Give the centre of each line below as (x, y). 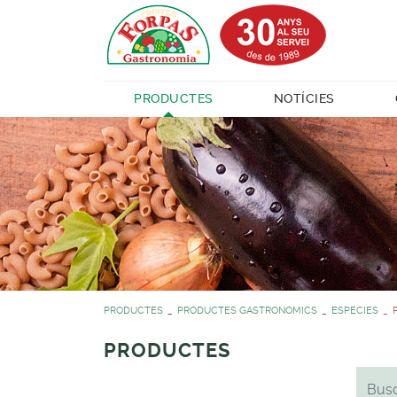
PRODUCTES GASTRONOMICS (247, 311)
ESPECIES (355, 311)
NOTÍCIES (304, 98)
